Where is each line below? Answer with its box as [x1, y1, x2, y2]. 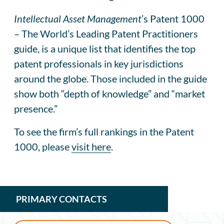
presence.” [14, 102, 57, 114]
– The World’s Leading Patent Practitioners [14, 27, 198, 39]
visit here [71, 140, 111, 152]
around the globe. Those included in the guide [14, 72, 207, 84]
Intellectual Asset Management [14, 12, 141, 24]
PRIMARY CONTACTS [16, 193, 107, 204]
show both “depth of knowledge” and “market [14, 87, 205, 99]
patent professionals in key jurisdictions [14, 57, 183, 69]
